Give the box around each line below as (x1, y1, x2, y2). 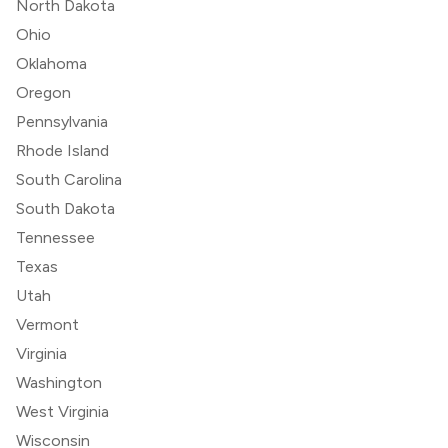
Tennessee (16, 227, 95, 247)
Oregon (16, 82, 71, 102)
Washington (16, 372, 102, 392)
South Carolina (16, 169, 122, 189)
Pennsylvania (16, 111, 108, 131)
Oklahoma (16, 53, 87, 73)
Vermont (16, 314, 79, 334)
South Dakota (16, 198, 115, 218)
